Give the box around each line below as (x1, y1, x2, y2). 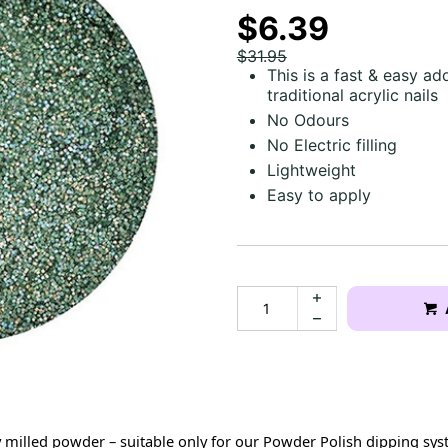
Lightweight (266, 160, 356, 180)
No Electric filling (266, 135, 397, 155)
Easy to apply (266, 185, 371, 205)
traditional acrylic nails (266, 85, 438, 105)
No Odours (266, 110, 349, 130)
